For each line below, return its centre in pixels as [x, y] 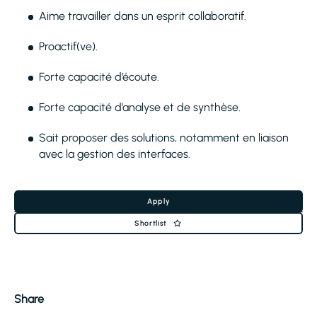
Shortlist [151, 223]
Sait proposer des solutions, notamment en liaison [164, 138]
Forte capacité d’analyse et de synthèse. [140, 107]
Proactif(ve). [68, 46]
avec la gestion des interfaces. [115, 154]
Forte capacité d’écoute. [99, 77]
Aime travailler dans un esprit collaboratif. [143, 16]
